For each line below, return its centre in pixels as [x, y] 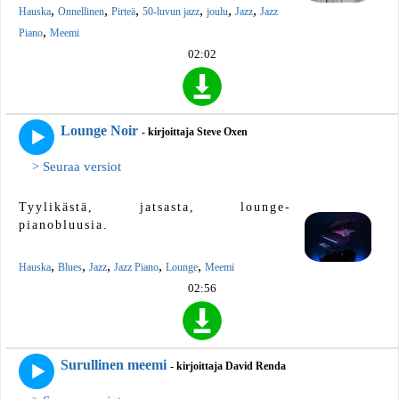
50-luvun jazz [171, 11]
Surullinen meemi [114, 365]
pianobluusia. [64, 224]
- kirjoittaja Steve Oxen [195, 131]
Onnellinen [81, 11]
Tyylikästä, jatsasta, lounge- [155, 207]
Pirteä [123, 11]
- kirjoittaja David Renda [228, 366]
